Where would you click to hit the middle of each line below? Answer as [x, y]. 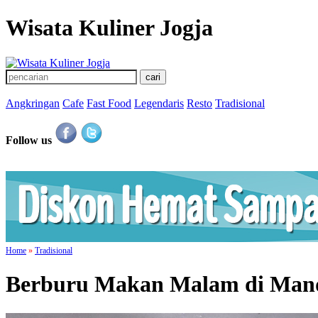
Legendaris [159, 103]
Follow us [29, 140]
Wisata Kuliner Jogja [109, 28]
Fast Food [109, 103]
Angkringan [33, 103]
